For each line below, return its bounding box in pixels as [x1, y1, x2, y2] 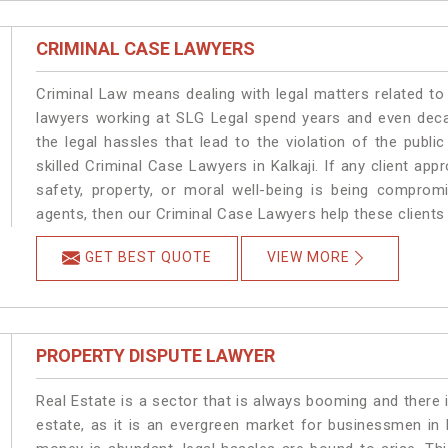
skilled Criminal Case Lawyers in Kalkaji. [36, 157, 319, 176]
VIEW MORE [267, 249, 351, 266]
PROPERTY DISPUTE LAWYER [36, 345, 276, 367]
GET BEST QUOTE [85, 249, 213, 266]
